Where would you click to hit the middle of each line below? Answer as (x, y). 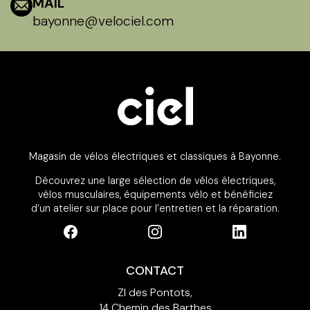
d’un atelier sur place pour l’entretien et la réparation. (155, 208)
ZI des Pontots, (155, 293)
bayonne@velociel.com (103, 21)
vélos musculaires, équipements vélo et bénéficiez (155, 194)
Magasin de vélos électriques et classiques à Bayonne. (155, 157)
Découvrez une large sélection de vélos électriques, (155, 180)
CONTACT (155, 271)
